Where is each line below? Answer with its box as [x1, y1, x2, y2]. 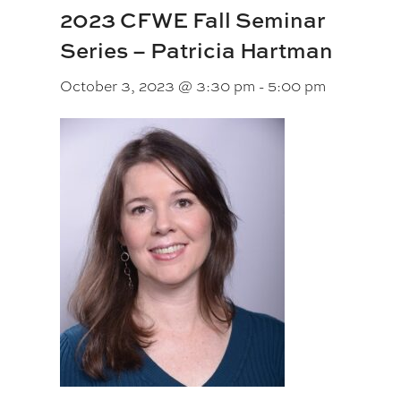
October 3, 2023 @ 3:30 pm [60, 77, 256, 97]
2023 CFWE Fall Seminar [60, 4, 327, 35]
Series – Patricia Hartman [60, 35, 334, 65]
